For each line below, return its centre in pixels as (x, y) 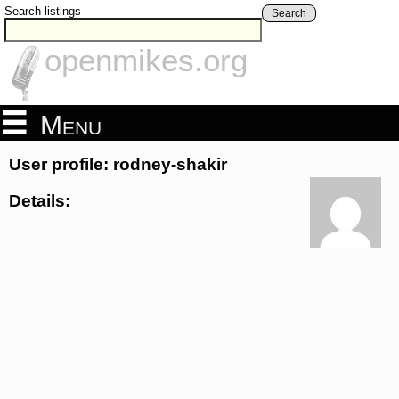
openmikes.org (146, 61)
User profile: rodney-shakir (118, 165)
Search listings (43, 11)
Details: (40, 200)
